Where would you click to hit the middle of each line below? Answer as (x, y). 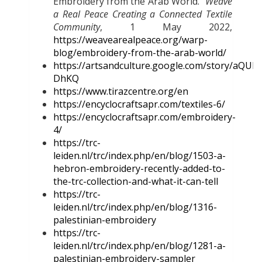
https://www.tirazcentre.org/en (121, 91)
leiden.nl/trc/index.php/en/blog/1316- (135, 207)
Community (77, 27)
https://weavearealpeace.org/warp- (130, 39)
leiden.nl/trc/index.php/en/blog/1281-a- (139, 245)
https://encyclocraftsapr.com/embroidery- (144, 117)
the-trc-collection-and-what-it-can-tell (136, 181)
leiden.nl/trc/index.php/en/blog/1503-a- (139, 155)
